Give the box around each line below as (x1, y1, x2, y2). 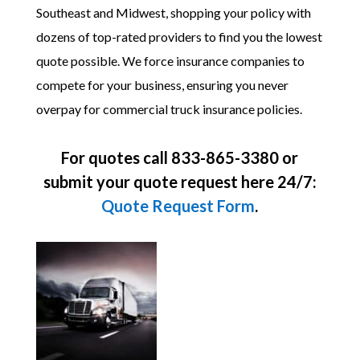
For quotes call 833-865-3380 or (61, 148, 299, 167)
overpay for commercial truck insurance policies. (35, 101, 302, 117)
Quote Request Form (101, 196, 256, 215)
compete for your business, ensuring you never (35, 77, 288, 92)
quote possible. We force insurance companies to (35, 53, 305, 68)
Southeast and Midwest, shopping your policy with (35, 5, 311, 20)
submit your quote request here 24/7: (43, 172, 317, 191)
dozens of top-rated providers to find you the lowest (35, 29, 322, 44)
